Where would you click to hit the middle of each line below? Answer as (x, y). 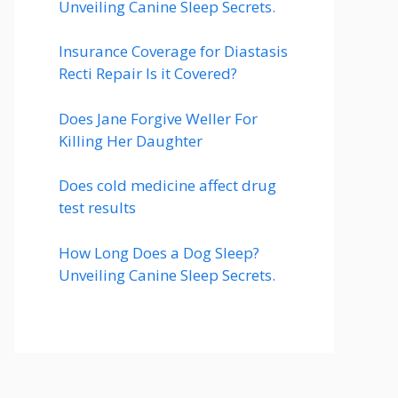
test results (97, 207)
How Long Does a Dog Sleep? (159, 252)
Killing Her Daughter (131, 140)
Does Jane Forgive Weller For (158, 118)
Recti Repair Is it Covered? (148, 73)
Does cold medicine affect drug (167, 185)
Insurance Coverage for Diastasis (173, 51)
